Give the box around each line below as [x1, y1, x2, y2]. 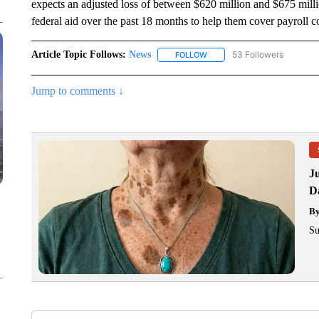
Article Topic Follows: [31, 49, 126, 60]
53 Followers [231, 49, 283, 60]
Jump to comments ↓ [31, 85, 124, 98]
